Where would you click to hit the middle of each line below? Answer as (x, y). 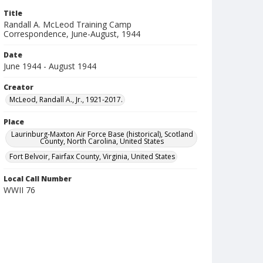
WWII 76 (19, 190)
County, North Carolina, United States (102, 141)
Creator (18, 87)
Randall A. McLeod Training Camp (68, 24)
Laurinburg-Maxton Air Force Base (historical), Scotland (102, 134)
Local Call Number (38, 179)
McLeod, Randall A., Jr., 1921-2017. (66, 100)
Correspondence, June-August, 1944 (72, 34)
